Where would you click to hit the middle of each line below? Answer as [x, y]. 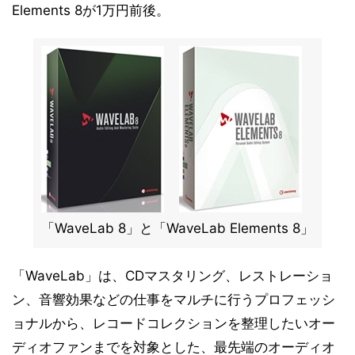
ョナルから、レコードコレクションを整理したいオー [174, 323]
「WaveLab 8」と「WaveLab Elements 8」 [177, 228]
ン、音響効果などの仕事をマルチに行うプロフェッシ [174, 300]
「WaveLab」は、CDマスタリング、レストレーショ [172, 276]
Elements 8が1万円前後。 [91, 10]
